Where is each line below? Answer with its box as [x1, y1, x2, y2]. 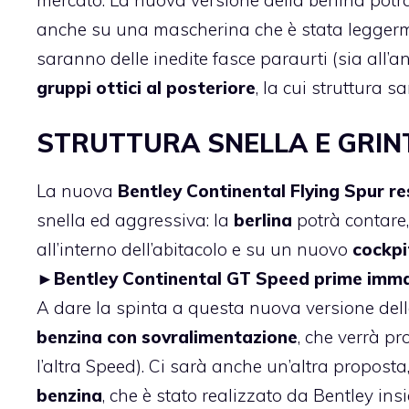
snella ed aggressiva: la [37, 209, 234, 232]
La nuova [37, 180, 118, 203]
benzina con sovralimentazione [37, 326, 298, 349]
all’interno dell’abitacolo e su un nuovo [37, 238, 352, 261]
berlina [234, 209, 292, 232]
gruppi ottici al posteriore [37, 76, 256, 99]
